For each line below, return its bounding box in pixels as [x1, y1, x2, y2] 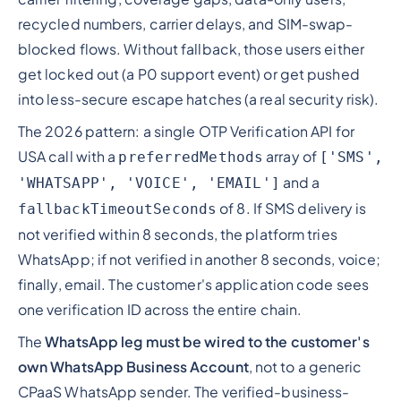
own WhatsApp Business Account [17, 357, 249, 376]
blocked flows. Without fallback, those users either [17, 39, 364, 58]
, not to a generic [248, 357, 363, 376]
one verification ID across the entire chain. [17, 300, 303, 319]
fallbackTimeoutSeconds [17, 200, 218, 218]
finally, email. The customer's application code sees [17, 275, 370, 294]
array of [263, 147, 320, 166]
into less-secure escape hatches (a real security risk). [17, 90, 380, 108]
